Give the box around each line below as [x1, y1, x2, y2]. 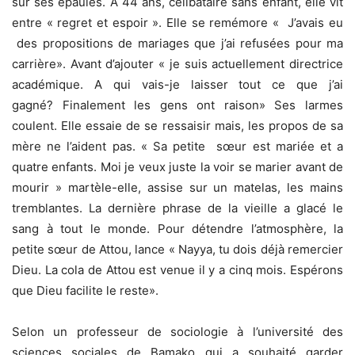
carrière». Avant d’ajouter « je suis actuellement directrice [12, 56, 343, 72]
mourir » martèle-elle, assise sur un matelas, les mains [12, 180, 343, 196]
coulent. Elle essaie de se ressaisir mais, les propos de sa [12, 118, 343, 134]
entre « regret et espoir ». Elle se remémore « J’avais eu [12, 15, 343, 31]
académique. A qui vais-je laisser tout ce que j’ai [12, 77, 343, 93]
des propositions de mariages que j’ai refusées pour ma [12, 36, 343, 52]
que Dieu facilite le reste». [12, 283, 158, 299]
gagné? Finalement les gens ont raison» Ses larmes [12, 97, 343, 113]
